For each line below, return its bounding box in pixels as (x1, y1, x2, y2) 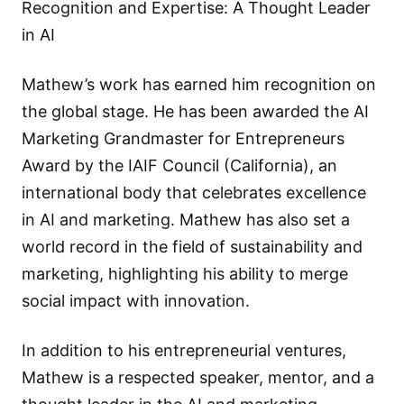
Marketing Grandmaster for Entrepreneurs (22, 129, 344, 149)
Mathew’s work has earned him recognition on (22, 75, 376, 95)
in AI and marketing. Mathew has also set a (22, 210, 350, 230)
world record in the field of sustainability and (22, 237, 363, 257)
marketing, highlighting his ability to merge (22, 264, 348, 284)
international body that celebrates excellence (22, 183, 366, 203)
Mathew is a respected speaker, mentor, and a (22, 368, 374, 388)
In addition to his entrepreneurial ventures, (22, 341, 346, 361)
